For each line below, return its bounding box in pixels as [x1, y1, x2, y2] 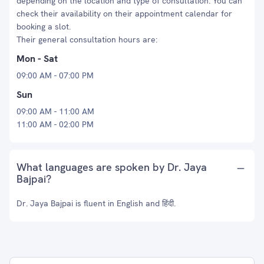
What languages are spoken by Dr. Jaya [16, 160, 207, 174]
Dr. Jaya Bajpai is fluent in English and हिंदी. [16, 198, 176, 209]
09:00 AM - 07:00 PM [16, 70, 94, 81]
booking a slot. [16, 21, 71, 32]
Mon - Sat [16, 52, 58, 65]
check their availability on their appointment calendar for [16, 8, 232, 19]
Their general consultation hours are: [16, 34, 157, 45]
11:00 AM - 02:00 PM [16, 119, 94, 130]
